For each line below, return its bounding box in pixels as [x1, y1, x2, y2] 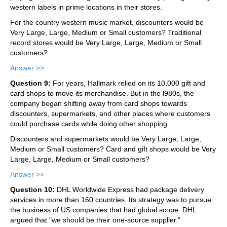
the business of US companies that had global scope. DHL [10, 205, 196, 214]
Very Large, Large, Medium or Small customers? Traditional [10, 28, 201, 36]
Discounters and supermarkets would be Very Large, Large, [10, 134, 201, 143]
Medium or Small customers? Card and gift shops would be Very [10, 144, 216, 153]
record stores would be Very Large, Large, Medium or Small [10, 38, 202, 47]
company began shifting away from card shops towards [10, 99, 187, 107]
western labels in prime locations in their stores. [10, 3, 162, 11]
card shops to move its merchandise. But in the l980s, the [10, 89, 194, 97]
